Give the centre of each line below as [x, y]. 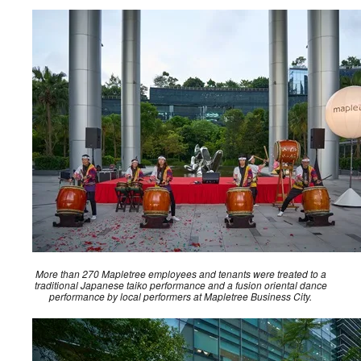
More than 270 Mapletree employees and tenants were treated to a [180, 274]
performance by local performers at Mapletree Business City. [180, 297]
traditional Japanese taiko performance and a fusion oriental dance [180, 285]
